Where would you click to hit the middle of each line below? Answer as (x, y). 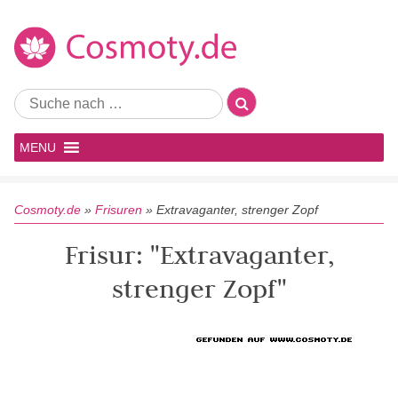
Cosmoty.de (48, 210)
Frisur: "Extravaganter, (199, 255)
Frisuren (119, 210)
